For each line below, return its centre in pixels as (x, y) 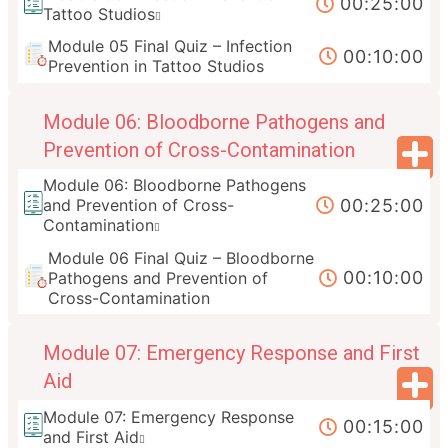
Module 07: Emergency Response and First (231, 353)
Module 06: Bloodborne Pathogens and (214, 121)
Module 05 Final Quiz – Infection (170, 46)
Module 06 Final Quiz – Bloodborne (181, 257)
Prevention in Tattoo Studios (156, 66)
